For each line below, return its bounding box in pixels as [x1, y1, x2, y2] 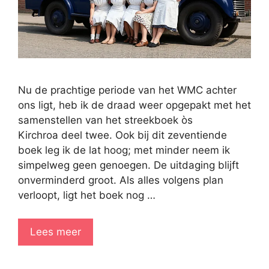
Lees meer [30, 225, 81, 238]
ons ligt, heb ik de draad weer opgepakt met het [18, 99, 251, 112]
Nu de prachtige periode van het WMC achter [18, 84, 237, 97]
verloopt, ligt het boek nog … [18, 189, 156, 202]
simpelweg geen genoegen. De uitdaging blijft [18, 159, 239, 172]
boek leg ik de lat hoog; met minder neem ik [18, 144, 230, 157]
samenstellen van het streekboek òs [18, 114, 193, 127]
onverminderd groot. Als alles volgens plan [18, 174, 223, 187]
